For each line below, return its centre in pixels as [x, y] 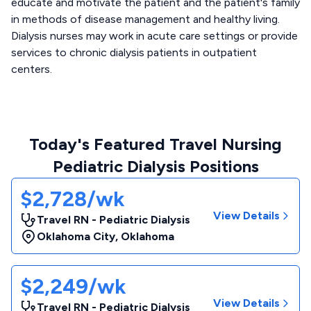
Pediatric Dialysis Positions [155, 166]
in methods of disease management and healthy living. [145, 19]
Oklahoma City [76, 236]
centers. [32, 69]
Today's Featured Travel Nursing [155, 144]
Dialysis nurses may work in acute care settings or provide [154, 36]
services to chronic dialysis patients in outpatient [134, 52]
